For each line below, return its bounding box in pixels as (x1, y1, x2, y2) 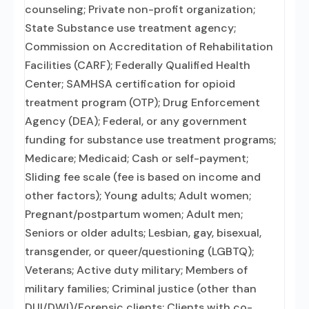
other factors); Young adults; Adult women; (25, 188, 251, 203)
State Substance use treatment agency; (25, 21, 236, 35)
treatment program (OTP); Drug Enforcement (25, 95, 260, 110)
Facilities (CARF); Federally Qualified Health (25, 58, 250, 72)
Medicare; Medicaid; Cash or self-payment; (25, 151, 248, 166)
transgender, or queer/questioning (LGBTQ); (25, 244, 254, 259)
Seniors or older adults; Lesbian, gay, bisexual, (25, 226, 261, 240)
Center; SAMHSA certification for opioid (25, 77, 235, 91)
